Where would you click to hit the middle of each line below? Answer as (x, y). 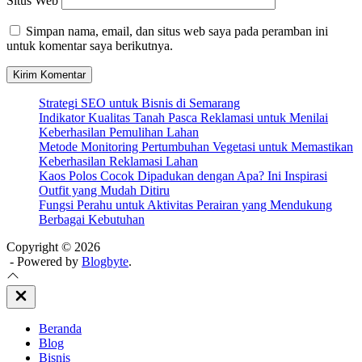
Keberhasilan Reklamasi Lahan (118, 161)
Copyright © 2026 (53, 246)
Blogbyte (105, 261)
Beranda (60, 328)
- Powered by (44, 261)
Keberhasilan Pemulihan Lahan (119, 132)
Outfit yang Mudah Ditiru (104, 190)
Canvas (30, 317)
